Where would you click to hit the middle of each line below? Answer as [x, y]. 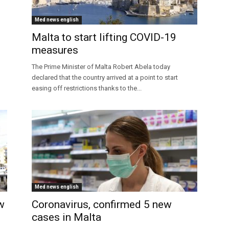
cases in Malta [66, 217]
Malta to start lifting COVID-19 [104, 38]
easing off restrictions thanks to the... [87, 88]
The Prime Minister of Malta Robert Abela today [101, 67]
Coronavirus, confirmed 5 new [102, 205]
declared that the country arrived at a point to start [105, 78]
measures [55, 50]
